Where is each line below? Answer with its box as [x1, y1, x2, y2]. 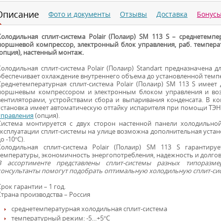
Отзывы [120, 10, 147, 19]
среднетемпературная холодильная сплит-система [11, 205, 168, 213]
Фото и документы [48, 10, 111, 19]
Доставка [156, 10, 188, 19]
